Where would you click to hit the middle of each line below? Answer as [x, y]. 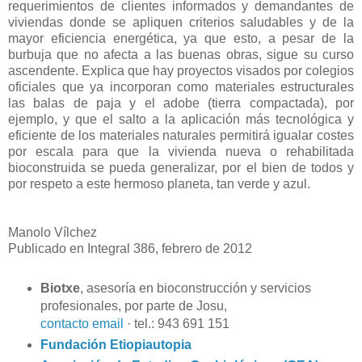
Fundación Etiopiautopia [116, 344]
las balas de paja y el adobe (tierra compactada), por [181, 103]
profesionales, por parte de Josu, [133, 305]
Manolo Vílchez [53, 232]
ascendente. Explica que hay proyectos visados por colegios [181, 70]
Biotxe [60, 288]
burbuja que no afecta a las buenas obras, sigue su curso [181, 54]
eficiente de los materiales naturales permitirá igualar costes [181, 135]
